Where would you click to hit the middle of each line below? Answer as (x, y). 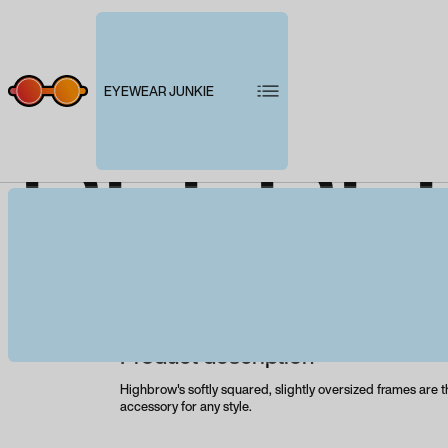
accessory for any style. (186, 407)
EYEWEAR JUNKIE (159, 91)
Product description (217, 355)
